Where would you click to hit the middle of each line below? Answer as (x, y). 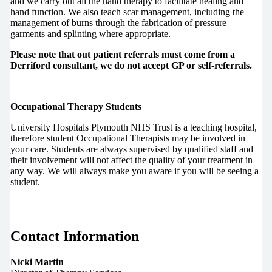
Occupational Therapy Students (76, 106)
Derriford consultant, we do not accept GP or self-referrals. (131, 65)
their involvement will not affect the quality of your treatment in (131, 160)
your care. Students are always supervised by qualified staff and (131, 149)
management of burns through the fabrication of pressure (118, 22)
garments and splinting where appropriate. (90, 33)
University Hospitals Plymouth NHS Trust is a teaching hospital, (133, 127)
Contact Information (74, 236)
